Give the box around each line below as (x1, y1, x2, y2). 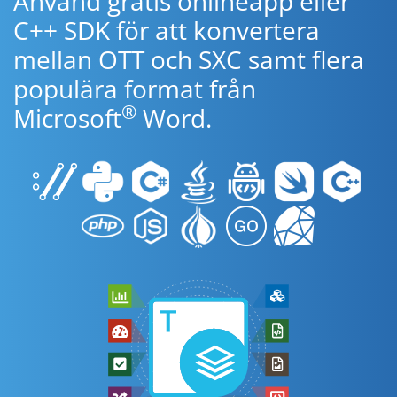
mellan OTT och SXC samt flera (13, 43, 364, 76)
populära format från (13, 72, 256, 105)
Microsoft (13, 101, 121, 135)
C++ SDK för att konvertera (13, 13, 320, 47)
